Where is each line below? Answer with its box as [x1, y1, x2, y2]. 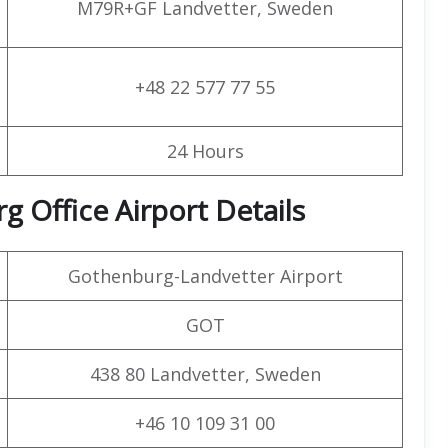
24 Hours [166, 138, 244, 163]
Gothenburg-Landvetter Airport [67, 263, 343, 288]
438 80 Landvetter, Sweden [89, 361, 321, 386]
